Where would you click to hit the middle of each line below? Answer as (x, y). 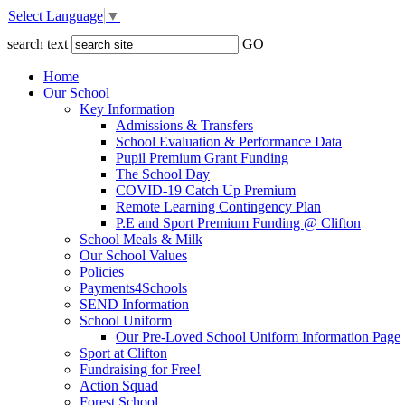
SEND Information (134, 305)
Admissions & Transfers (184, 126)
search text (38, 44)
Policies (102, 272)
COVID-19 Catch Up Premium (206, 191)
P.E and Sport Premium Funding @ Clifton (238, 223)
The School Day (163, 174)
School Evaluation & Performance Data (229, 142)
